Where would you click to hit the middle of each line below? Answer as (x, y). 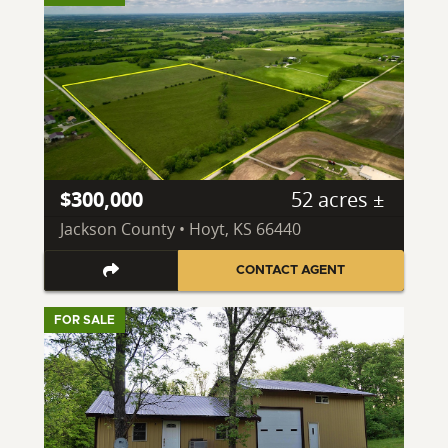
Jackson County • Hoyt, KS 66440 (180, 228)
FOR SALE (84, 320)
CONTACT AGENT (291, 270)
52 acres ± (337, 199)
